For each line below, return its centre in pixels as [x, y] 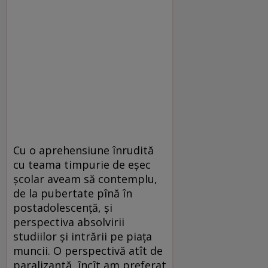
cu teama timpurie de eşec [82, 164]
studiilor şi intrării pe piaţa [83, 236]
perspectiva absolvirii [69, 222]
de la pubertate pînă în [73, 193]
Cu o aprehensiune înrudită [83, 150]
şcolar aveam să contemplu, [85, 179]
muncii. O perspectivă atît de [88, 250]
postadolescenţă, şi [63, 207]
